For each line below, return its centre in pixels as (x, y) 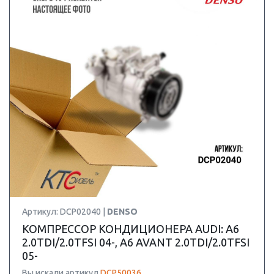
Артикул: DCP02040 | (65, 212)
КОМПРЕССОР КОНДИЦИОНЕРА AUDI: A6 (131, 229)
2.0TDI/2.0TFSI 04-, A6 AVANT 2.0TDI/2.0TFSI (136, 242)
